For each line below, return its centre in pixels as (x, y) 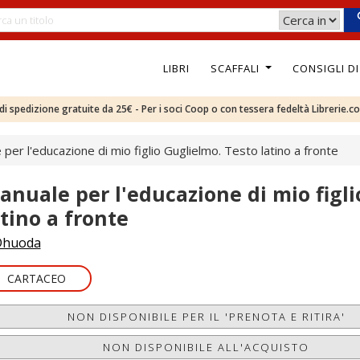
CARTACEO (36, 278)
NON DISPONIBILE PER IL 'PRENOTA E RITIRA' (206, 317)
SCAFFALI (236, 68)
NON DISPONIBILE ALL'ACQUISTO (207, 347)
